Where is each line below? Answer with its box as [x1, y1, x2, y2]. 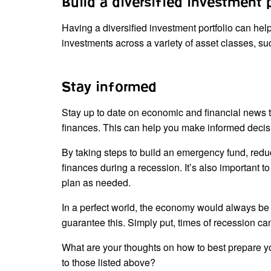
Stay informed [62, 79, 157, 96]
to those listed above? [62, 255, 158, 269]
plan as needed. [62, 175, 133, 189]
